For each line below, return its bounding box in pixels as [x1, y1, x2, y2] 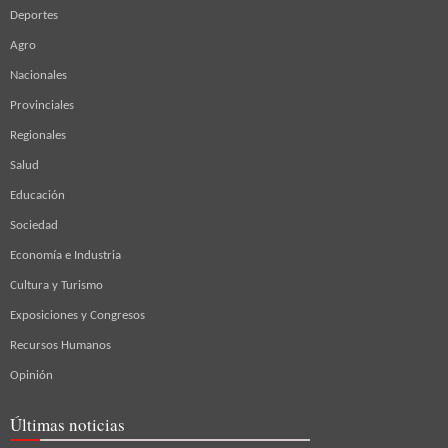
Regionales [10, 129, 66, 143]
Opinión [10, 369, 53, 383]
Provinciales [10, 99, 74, 113]
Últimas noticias [10, 413, 125, 437]
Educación [10, 189, 65, 203]
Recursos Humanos [10, 339, 111, 353]
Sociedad [10, 219, 58, 233]
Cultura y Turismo [10, 279, 103, 293]
